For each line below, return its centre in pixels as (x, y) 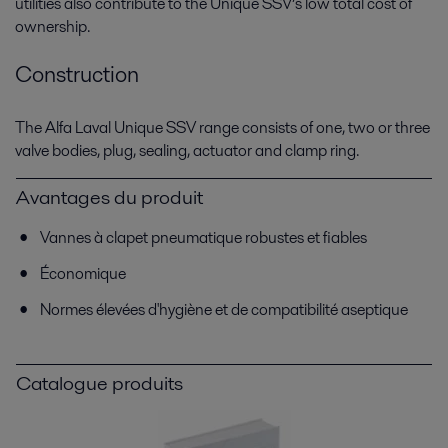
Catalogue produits (99, 383)
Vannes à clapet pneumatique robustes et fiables (203, 238)
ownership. (52, 26)
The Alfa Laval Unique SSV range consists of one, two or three (222, 128)
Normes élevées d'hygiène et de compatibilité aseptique (224, 310)
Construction (77, 73)
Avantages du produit (109, 197)
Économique (84, 274)
